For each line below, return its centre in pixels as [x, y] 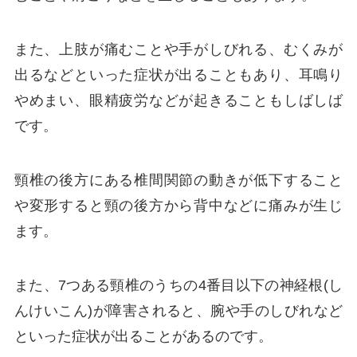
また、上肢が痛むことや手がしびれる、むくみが [178, 49]
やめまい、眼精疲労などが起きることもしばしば [178, 100]
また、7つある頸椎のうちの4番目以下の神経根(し [178, 285]
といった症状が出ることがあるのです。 [143, 336]
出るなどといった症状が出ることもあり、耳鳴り [178, 75]
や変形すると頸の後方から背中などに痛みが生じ [178, 205]
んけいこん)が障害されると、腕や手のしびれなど [178, 310]
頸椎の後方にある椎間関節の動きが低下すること [178, 180]
